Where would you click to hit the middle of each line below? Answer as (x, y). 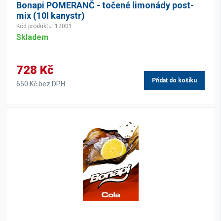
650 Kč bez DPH (41, 84)
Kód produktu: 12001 (44, 26)
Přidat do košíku (174, 80)
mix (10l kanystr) (51, 16)
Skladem (32, 37)
